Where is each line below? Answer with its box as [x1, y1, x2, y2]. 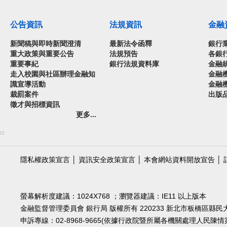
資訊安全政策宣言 [79, 156, 135, 164]
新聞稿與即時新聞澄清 [10, 40, 81, 48]
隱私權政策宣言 [20, 156, 70, 164]
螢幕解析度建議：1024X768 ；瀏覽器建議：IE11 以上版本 [20, 193, 206, 200]
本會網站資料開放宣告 [144, 156, 215, 164]
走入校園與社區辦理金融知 [10, 70, 95, 78]
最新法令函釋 [109, 40, 152, 48]
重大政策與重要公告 [10, 50, 74, 58]
